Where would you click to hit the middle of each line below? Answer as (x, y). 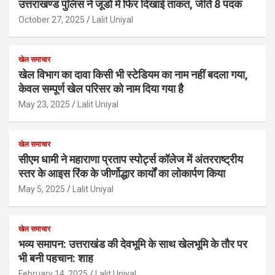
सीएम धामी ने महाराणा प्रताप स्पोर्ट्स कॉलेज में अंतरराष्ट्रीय (131, 159)
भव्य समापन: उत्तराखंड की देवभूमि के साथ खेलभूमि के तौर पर (133, 244)
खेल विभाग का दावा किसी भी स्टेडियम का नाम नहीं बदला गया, (133, 74)
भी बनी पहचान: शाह (56, 258)
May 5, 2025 (42, 189)
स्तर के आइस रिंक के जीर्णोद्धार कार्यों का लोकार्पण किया (122, 173)
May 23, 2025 (44, 104)
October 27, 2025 (52, 19)
